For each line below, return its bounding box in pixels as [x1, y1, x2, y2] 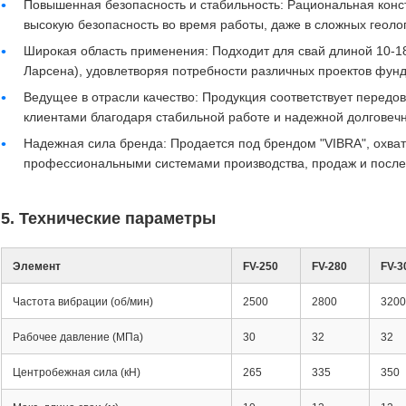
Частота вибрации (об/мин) [13, 295, 153, 308]
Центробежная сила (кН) [13, 366, 140, 379]
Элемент [13, 260, 61, 273]
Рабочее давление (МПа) [13, 331, 143, 343]
